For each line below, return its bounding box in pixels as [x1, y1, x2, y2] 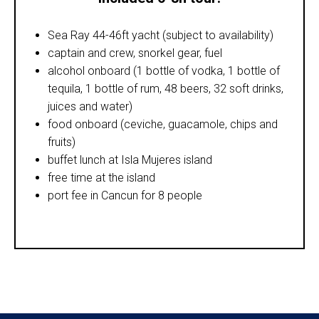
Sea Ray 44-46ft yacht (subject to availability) [48, 28, 273, 42]
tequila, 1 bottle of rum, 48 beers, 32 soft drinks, [48, 81, 283, 95]
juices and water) [48, 99, 132, 113]
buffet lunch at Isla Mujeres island [48, 152, 212, 167]
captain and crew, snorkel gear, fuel [48, 46, 222, 60]
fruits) [48, 135, 75, 149]
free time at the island [48, 170, 155, 184]
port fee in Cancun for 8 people [48, 188, 202, 202]
